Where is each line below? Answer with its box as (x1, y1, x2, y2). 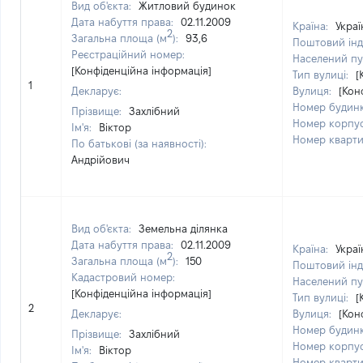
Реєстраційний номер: (71, 49, 185, 60)
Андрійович (71, 154, 130, 165)
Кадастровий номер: (71, 271, 175, 283)
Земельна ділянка (139, 223, 228, 234)
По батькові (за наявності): (71, 138, 207, 149)
